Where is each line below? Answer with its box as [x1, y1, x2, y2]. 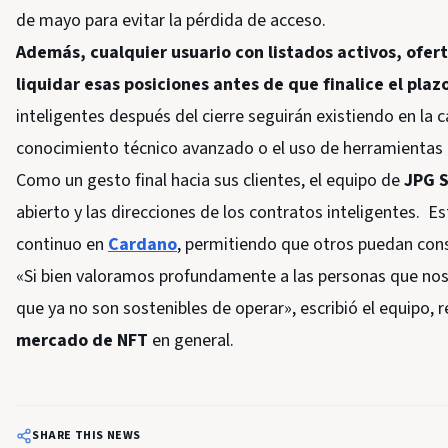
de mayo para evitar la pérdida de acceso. [16, 8, 326, 33]
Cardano [108, 232, 177, 257]
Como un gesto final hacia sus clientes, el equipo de [16, 168, 404, 193]
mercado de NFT [16, 328, 152, 353]
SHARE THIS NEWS [32, 427, 141, 444]
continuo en [16, 232, 108, 257]
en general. [152, 328, 234, 353]
